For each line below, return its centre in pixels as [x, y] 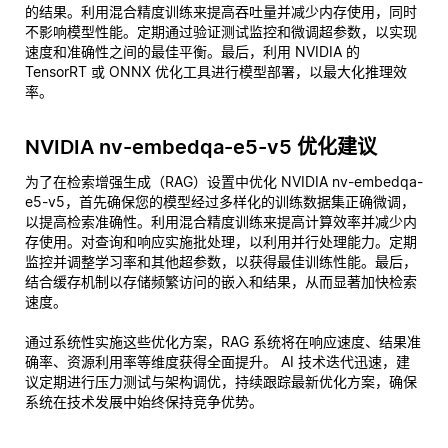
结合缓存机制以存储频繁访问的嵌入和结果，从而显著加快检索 [221, 281]
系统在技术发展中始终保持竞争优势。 [144, 401]
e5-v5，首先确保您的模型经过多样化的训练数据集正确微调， [220, 201]
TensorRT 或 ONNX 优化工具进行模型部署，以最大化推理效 [216, 71]
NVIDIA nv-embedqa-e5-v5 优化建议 [201, 147]
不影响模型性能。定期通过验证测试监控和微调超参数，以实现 [221, 31]
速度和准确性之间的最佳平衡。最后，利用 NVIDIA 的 [192, 51]
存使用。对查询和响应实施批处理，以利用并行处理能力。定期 [221, 241]
